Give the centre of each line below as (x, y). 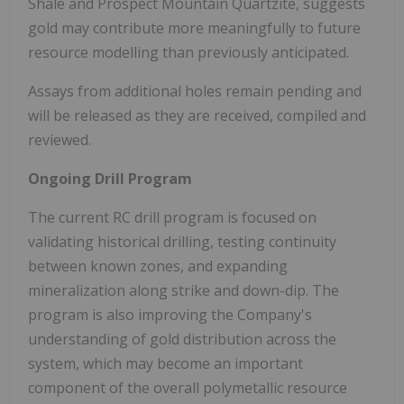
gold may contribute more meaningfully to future (194, 28)
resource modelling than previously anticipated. (188, 52)
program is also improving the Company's (170, 314)
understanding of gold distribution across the (182, 339)
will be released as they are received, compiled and (197, 115)
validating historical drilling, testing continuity (182, 241)
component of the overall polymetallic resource (188, 387)
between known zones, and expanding (158, 266)
